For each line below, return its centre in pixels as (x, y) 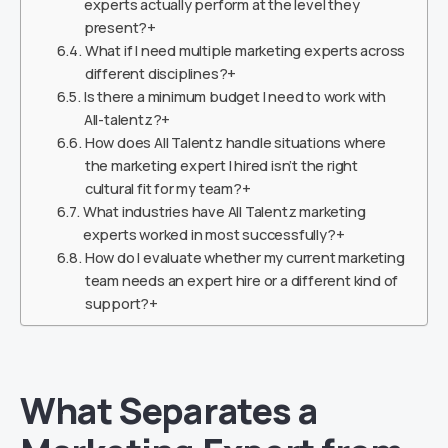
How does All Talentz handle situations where (235, 141)
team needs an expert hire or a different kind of (241, 279)
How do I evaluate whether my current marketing (244, 256)
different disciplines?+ (160, 72)
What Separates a (169, 410)
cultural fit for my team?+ (167, 187)
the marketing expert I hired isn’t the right (221, 164)
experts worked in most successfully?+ (213, 233)
